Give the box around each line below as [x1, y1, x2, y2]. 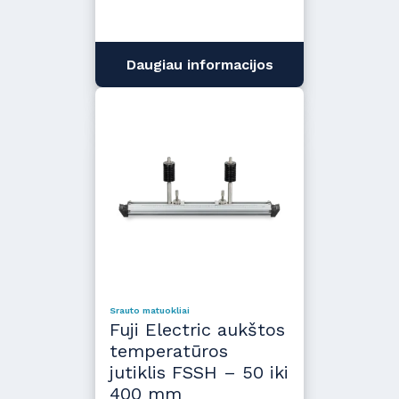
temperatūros [110, 339, 228, 362]
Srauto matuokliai [110, 305, 190, 315]
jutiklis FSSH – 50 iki [110, 361, 289, 383]
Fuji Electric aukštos [110, 318, 285, 340]
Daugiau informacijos [126, 55, 273, 73]
